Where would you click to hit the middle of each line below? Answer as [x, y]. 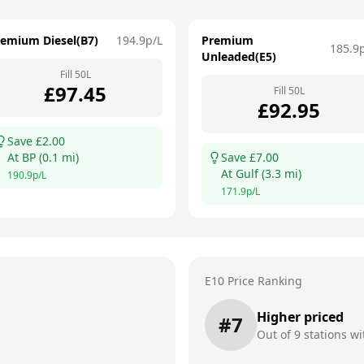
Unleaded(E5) [239, 56]
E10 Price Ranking [253, 281]
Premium [227, 40]
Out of [275, 334]
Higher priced [300, 317]
